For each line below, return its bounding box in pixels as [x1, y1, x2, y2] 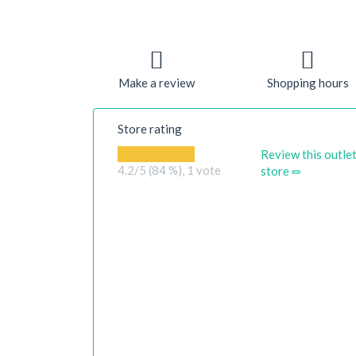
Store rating [118, 122, 182, 136]
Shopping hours [266, 75, 349, 90]
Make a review [118, 75, 195, 90]
